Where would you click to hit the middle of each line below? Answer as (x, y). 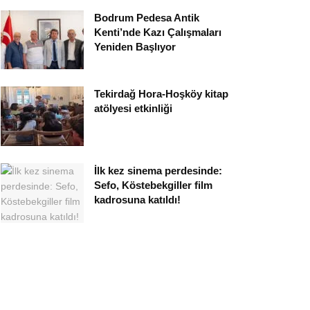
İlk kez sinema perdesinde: (158, 171)
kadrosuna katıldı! (137, 200)
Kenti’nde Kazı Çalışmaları (158, 32)
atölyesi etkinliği (133, 109)
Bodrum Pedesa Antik (147, 17)
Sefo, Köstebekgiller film (153, 185)
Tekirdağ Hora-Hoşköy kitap (161, 94)
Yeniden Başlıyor (135, 46)
